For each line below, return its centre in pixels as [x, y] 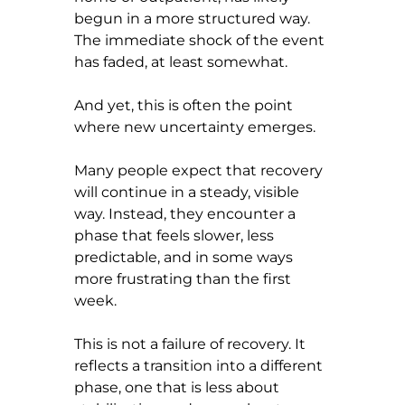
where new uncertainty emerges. [195, 127]
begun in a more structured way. [194, 18]
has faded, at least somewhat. [181, 61]
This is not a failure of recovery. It [192, 344]
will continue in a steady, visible [188, 192]
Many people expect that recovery [200, 170]
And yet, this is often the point [185, 105]
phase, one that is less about [179, 387]
